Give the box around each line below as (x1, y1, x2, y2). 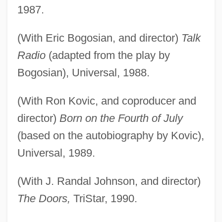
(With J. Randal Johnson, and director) (17, 174, 201, 187)
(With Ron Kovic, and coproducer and (17, 94, 196, 107)
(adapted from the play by (45, 49, 170, 61)
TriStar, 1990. (70, 192, 137, 205)
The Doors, (17, 192, 70, 205)
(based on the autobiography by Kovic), (17, 129, 204, 142)
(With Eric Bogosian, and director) (17, 31, 181, 44)
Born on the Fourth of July (59, 111, 183, 124)
